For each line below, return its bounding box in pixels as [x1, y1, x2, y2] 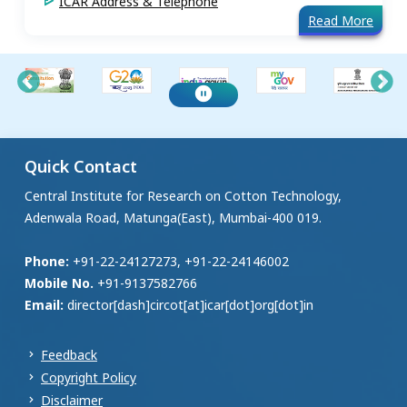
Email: [25, 295, 64, 313]
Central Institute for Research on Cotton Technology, [25, 186, 342, 204]
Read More [308, 12, 373, 29]
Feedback [41, 345, 97, 363]
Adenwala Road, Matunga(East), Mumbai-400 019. [25, 208, 322, 226]
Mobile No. [25, 273, 94, 292]
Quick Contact [25, 154, 137, 177]
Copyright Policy [41, 368, 136, 386]
